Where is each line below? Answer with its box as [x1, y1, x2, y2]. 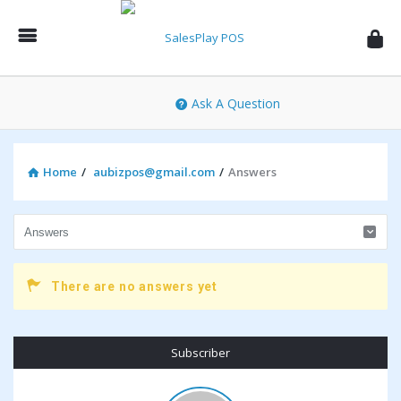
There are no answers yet [50, 279, 218, 294]
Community [120, 54, 225, 78]
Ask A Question [192, 95, 280, 112]
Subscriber [171, 345, 230, 361]
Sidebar [13, 337, 76, 358]
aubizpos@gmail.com [93, 164, 215, 180]
